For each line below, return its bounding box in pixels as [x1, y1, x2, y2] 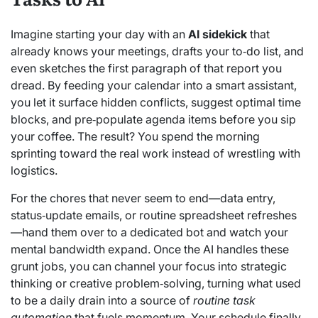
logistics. [11, 163, 57, 178]
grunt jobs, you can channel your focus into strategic [11, 259, 287, 274]
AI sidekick [188, 27, 247, 42]
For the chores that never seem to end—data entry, [11, 191, 275, 206]
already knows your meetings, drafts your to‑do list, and [11, 44, 304, 59]
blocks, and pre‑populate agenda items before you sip [11, 112, 296, 127]
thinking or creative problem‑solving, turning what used [11, 276, 301, 291]
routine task [193, 293, 256, 308]
